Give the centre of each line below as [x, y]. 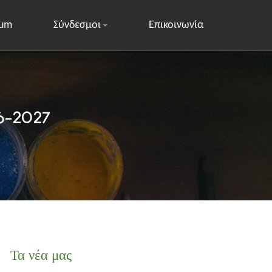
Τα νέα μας [41, 255]
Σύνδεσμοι [77, 25]
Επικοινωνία [176, 25]
